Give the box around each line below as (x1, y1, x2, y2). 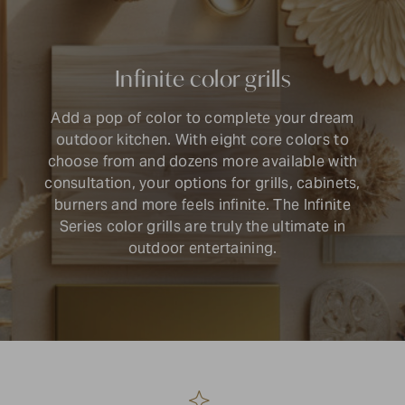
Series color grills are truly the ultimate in (59, 217, 346, 237)
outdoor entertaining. (127, 239, 278, 259)
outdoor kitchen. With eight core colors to (56, 130, 349, 150)
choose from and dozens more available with (47, 152, 358, 172)
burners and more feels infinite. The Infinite (54, 195, 351, 215)
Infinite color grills (114, 64, 291, 94)
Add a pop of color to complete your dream (51, 108, 354, 128)
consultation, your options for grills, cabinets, (44, 174, 361, 193)
